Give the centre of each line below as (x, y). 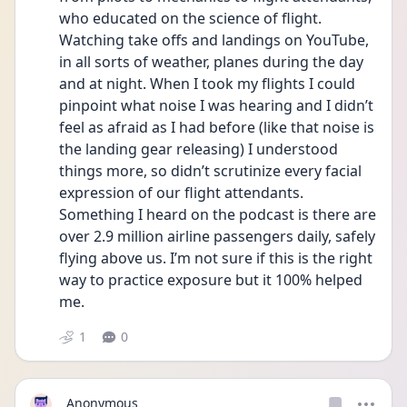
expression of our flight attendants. (181, 193)
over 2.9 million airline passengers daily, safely (217, 236)
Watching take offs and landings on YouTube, (214, 40)
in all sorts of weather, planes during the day (211, 62)
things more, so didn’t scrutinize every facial (210, 171)
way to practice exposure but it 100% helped (211, 280)
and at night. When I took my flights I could (207, 84)
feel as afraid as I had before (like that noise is (217, 127)
